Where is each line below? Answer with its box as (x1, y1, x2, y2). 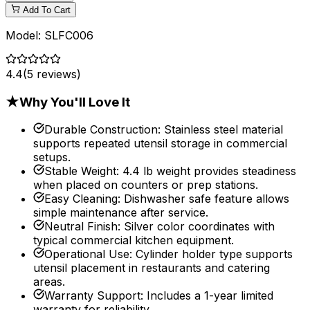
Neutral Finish (44, 219, 118, 234)
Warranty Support (44, 289, 140, 303)
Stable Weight (44, 164, 116, 179)
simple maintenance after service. (33, 206, 208, 220)
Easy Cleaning (44, 192, 118, 206)
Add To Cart (23, 4, 71, 15)
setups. (33, 150, 71, 165)
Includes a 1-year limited (147, 289, 273, 303)
